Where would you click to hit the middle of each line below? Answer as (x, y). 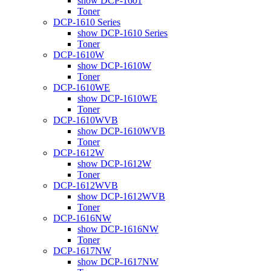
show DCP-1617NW (118, 261)
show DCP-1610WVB (121, 131)
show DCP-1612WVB (121, 196)
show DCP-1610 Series (122, 33)
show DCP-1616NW (118, 229)
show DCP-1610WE (117, 98)
